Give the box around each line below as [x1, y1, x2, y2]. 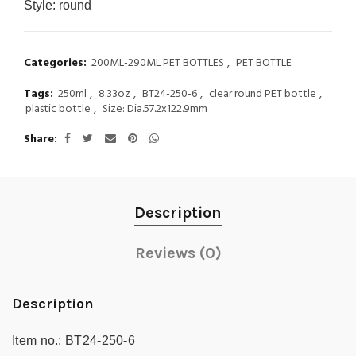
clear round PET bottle [209, 86, 316, 103]
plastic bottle [25, 101, 91, 118]
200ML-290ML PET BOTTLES [91, 55, 224, 72]
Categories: [24, 55, 90, 72]
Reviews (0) [134, 244, 222, 263]
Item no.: [12, 334, 62, 348]
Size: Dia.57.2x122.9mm [103, 101, 207, 118]
